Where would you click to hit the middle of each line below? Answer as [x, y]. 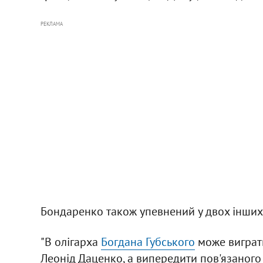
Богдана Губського [148, 242]
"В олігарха [70, 242]
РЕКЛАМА [51, 23]
